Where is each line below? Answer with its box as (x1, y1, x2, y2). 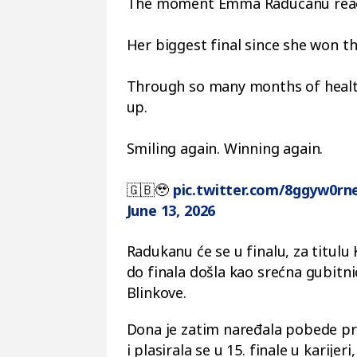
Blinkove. (126, 283, 186, 302)
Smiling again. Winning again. (126, 139, 324, 158)
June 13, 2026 (126, 201, 216, 220)
